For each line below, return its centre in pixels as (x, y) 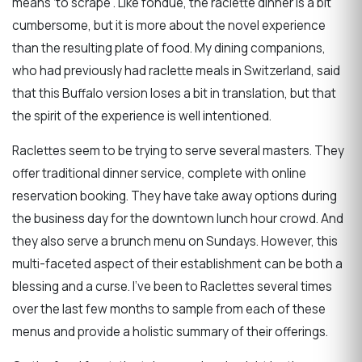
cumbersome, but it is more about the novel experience (169, 25)
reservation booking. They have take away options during (175, 196)
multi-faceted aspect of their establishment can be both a (177, 264)
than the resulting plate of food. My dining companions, (169, 48)
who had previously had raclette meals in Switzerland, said (176, 70)
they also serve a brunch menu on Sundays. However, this (175, 242)
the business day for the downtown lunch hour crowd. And (178, 219)
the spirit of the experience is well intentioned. (142, 116)
